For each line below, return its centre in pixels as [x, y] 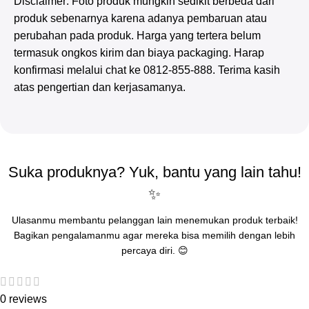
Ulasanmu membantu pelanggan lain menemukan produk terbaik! [154, 220]
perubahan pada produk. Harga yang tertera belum [137, 36]
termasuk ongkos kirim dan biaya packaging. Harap [139, 53]
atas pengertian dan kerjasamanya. [100, 88]
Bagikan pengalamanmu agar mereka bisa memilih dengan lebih [154, 236]
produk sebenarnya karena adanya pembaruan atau [140, 19]
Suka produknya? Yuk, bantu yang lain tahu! [154, 172]
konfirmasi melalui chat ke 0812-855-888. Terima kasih [147, 70]
